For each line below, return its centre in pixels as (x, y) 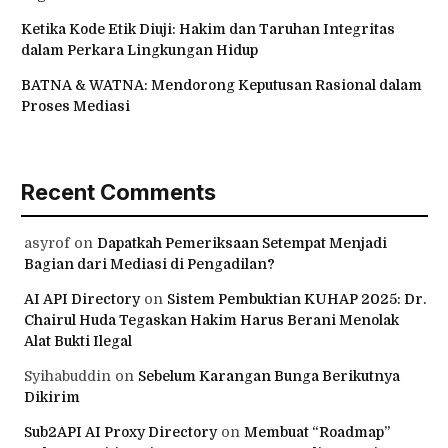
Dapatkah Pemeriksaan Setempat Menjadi (242, 243)
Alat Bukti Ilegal (78, 341)
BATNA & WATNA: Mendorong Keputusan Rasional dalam (221, 85)
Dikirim (52, 397)
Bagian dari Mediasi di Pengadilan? (149, 264)
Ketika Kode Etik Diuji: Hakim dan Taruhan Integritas (208, 29)
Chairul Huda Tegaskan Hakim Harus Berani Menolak (211, 320)
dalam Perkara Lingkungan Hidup (139, 50)
